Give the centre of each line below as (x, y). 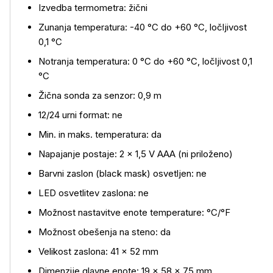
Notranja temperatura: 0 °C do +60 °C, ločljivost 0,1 (145, 61)
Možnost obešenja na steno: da (105, 232)
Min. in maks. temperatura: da (100, 134)
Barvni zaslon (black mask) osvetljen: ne (122, 173)
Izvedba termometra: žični (93, 8)
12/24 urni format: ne (80, 115)
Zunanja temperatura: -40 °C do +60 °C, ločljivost (143, 27)
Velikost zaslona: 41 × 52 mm (98, 251)
